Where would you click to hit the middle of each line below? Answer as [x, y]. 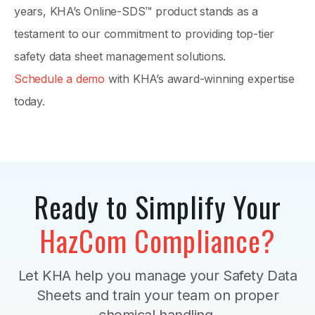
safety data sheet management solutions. [120, 57]
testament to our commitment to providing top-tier [144, 34]
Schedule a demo [60, 79]
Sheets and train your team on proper [157, 296]
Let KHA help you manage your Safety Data [157, 276]
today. [31, 102]
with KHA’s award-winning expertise [200, 79]
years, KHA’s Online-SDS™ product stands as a [136, 12]
